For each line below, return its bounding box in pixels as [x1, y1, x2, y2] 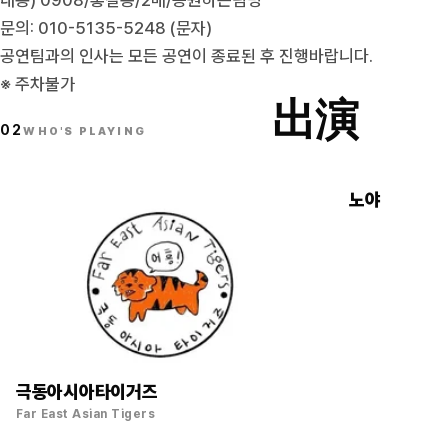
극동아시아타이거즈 [16, 380, 158, 402]
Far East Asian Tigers [16, 406, 156, 421]
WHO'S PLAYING [23, 125, 147, 138]
